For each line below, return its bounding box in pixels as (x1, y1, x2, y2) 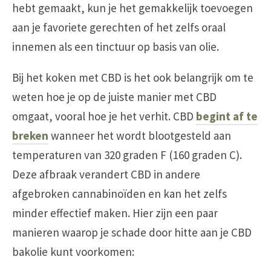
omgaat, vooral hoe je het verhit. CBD (12, 109, 196, 124)
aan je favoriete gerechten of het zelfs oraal (12, 20, 226, 35)
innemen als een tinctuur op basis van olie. (12, 39, 219, 54)
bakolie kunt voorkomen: (12, 244, 134, 260)
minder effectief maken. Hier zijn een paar (12, 206, 218, 221)
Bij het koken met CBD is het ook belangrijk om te (12, 70, 253, 85)
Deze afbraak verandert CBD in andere (12, 167, 200, 182)
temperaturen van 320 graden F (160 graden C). (12, 148, 242, 163)
